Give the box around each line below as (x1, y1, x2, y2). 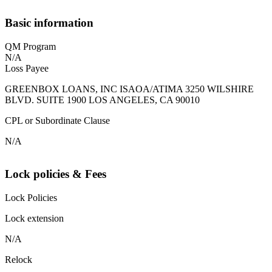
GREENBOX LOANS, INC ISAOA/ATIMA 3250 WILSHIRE (5, 83, 254, 94)
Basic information (5, 16, 93, 30)
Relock (5, 254, 32, 265)
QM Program (5, 41, 56, 52)
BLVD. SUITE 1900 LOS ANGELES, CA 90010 (5, 94, 200, 105)
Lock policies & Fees (5, 168, 106, 181)
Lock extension (5, 213, 64, 224)
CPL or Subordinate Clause (5, 115, 110, 126)
